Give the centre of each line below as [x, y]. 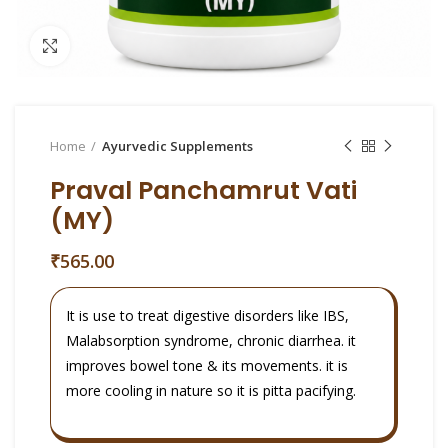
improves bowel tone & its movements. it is [207, 365]
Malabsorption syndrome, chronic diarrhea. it [211, 340]
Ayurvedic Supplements [177, 146]
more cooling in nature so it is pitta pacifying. [211, 390]
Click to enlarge [120, 46]
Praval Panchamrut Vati [203, 190]
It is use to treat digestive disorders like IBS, [207, 315]
